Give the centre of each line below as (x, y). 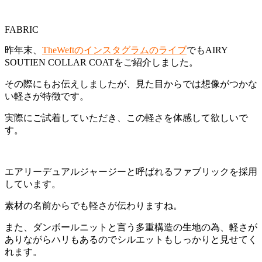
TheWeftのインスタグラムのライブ (114, 50)
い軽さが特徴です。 (47, 96)
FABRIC (22, 30)
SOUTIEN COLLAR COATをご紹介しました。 (101, 63)
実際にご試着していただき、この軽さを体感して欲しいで (126, 118)
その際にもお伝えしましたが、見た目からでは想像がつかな (131, 84)
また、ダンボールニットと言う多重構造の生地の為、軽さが (131, 227)
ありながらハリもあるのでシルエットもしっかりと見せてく (131, 240)
